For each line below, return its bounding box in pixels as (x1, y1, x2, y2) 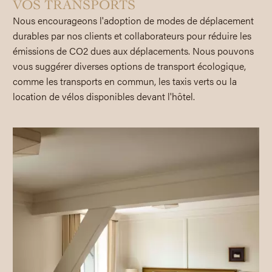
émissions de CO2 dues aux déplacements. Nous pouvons (12, 43, 254, 58)
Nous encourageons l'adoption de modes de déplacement (12, 13, 254, 27)
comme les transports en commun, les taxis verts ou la (12, 73, 237, 88)
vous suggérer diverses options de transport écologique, (12, 58, 246, 73)
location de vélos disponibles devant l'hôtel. (12, 89, 195, 103)
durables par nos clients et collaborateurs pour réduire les (12, 28, 251, 42)
